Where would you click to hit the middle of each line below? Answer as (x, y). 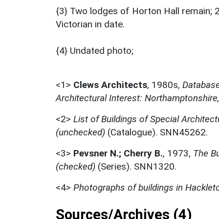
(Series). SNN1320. (136, 167)
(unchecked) (80, 132)
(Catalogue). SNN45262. (156, 132)
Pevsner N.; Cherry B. (118, 153)
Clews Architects (110, 85)
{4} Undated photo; (95, 51)
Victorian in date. (90, 24)
